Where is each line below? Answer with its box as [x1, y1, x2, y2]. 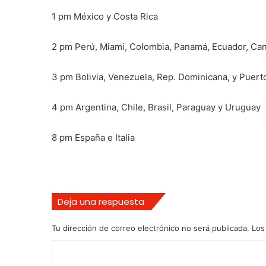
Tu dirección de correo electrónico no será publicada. [52, 223, 249, 233]
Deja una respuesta [58, 195, 144, 208]
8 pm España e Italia [52, 132, 135, 144]
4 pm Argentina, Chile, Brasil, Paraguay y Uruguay [52, 102, 261, 113]
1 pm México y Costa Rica [52, 11, 158, 23]
